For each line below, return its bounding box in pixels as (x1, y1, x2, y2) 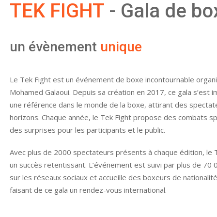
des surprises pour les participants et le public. (10, 124, 165, 135)
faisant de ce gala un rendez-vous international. (10, 185, 167, 195)
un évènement (10, 38, 100, 55)
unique (100, 38, 142, 55)
